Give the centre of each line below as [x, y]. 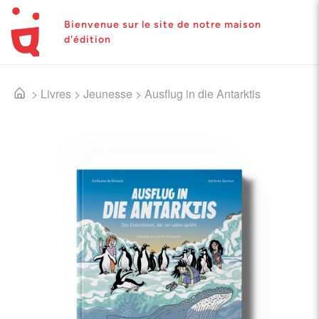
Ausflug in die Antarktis [203, 94]
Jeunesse [108, 94]
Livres [56, 94]
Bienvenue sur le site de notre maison [163, 25]
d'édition [88, 40]
